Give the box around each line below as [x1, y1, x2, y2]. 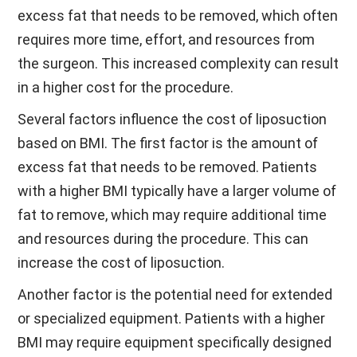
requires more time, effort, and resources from [18, 31, 316, 48]
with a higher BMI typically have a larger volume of [18, 182, 337, 199]
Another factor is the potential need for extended [18, 286, 333, 303]
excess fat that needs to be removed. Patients [18, 159, 318, 175]
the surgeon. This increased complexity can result [18, 55, 339, 72]
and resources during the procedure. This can [18, 230, 309, 247]
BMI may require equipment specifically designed [18, 334, 332, 351]
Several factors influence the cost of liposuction [18, 111, 328, 127]
